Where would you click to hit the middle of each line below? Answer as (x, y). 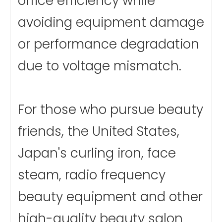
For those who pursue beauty (111, 109)
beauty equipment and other (110, 196)
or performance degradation (109, 44)
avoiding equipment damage (111, 22)
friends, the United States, (99, 131)
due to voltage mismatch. (100, 66)
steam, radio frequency (92, 175)
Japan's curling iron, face (97, 153)
